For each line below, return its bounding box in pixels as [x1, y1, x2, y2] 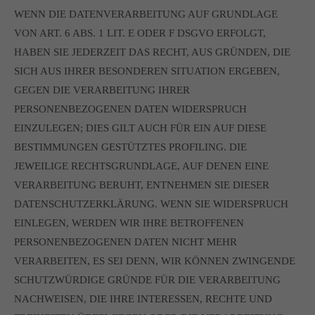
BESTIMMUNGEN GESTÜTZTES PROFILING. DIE [14, 141, 247, 153]
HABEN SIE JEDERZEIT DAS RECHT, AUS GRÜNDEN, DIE [14, 46, 290, 58]
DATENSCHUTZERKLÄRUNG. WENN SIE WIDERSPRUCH [14, 198, 288, 210]
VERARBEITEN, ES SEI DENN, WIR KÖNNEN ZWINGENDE [14, 255, 295, 266]
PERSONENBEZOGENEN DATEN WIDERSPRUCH [14, 103, 247, 115]
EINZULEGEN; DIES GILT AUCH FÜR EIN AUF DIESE [14, 122, 266, 134]
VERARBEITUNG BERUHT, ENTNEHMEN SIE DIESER [14, 179, 269, 191]
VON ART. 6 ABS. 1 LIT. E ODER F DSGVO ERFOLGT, [14, 27, 266, 39]
